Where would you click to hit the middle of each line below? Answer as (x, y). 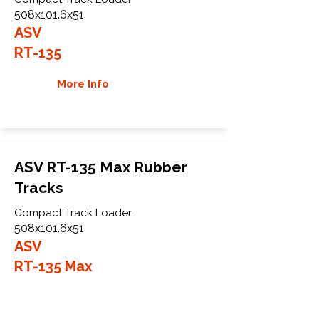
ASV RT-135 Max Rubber (101, 167)
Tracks (39, 187)
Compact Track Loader (73, 213)
